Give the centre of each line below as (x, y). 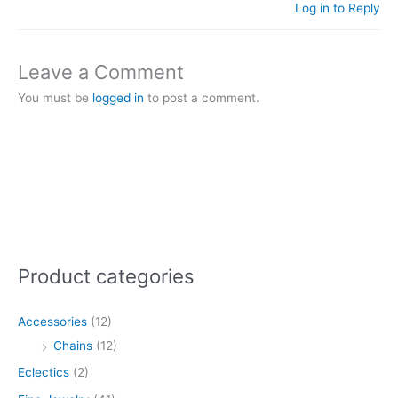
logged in (118, 98)
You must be (55, 98)
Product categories (106, 275)
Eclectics (44, 373)
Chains (73, 346)
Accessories (52, 322)
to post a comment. (202, 98)
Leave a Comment (101, 72)
